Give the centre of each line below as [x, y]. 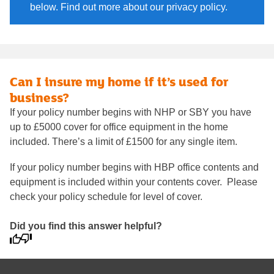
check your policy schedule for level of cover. [106, 196]
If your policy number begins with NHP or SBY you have [131, 112]
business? [39, 97]
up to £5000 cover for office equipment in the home [119, 127]
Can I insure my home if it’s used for [119, 81]
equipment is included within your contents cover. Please [134, 182]
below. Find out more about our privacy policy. [129, 7]
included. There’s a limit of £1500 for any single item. [124, 141]
